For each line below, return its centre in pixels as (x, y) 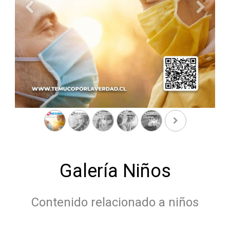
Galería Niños (115, 171)
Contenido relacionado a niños (115, 202)
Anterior (42, 12)
